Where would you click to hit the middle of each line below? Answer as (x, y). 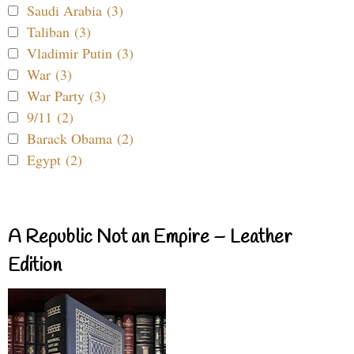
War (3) (49, 75)
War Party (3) (66, 96)
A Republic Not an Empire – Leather (150, 238)
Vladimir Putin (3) (80, 53)
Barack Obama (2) (80, 139)
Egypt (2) (55, 160)
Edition (35, 267)
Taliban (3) (59, 32)
